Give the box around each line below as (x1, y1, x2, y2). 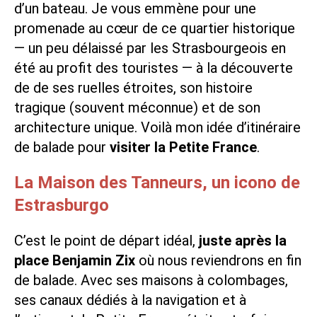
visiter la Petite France (110, 138, 257, 156)
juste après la (199, 231, 287, 249)
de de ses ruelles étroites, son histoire (14, 79, 253, 96)
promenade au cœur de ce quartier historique (14, 19, 295, 37)
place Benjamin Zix (14, 251, 135, 269)
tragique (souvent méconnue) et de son (14, 98, 260, 116)
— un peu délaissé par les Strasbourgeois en (14, 39, 286, 57)
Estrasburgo (14, 195, 109, 215)
